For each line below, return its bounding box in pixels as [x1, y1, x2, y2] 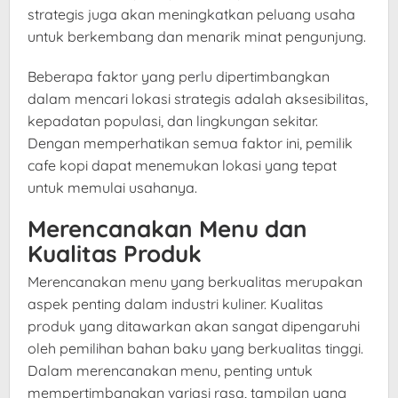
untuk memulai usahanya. [28, 179, 197, 197]
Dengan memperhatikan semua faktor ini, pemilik [28, 134, 353, 153]
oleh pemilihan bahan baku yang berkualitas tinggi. [28, 339, 363, 358]
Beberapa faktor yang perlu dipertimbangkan [28, 68, 330, 86]
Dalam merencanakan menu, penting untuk [28, 362, 313, 380]
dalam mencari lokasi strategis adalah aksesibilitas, [28, 90, 368, 108]
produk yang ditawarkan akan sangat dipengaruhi [28, 317, 360, 336]
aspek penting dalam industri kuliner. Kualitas [28, 295, 323, 314]
